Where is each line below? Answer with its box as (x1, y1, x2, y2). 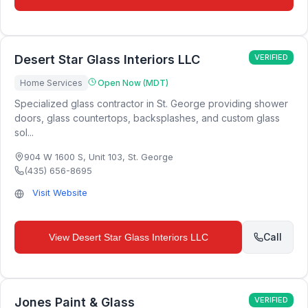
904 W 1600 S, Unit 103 (24, 151, 122, 162)
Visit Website (32, 187, 87, 198)
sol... (14, 126, 34, 138)
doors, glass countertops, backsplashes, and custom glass (14, 112, 280, 124)
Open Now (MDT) (98, 78, 168, 88)
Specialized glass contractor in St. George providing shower (14, 98, 288, 109)
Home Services (20, 78, 82, 88)
